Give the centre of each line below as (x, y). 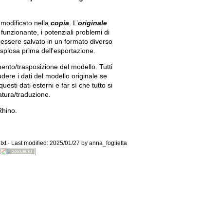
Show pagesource (170, 139)
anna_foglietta (108, 143)
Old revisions (163, 67)
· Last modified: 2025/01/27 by (48, 143)
